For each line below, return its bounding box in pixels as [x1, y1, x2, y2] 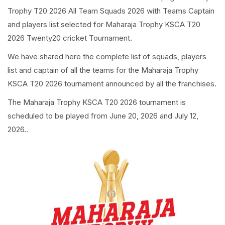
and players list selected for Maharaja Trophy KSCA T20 [8, 20, 200, 29]
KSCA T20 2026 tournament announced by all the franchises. [8, 79, 216, 88]
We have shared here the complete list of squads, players [8, 52, 206, 61]
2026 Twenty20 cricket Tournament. [8, 33, 132, 43]
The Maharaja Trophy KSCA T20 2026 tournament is [8, 97, 186, 107]
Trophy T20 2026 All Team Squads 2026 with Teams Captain [8, 6, 214, 16]
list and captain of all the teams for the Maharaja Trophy [8, 65, 198, 75]
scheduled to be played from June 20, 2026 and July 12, [8, 111, 198, 121]
